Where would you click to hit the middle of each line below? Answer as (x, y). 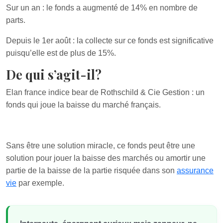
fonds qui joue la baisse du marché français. (83, 105)
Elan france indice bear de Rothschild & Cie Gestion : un (105, 92)
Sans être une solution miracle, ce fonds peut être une (101, 146)
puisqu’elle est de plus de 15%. (61, 53)
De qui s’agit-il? (54, 74)
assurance (195, 170)
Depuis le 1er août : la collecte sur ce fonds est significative (110, 41)
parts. (16, 20)
